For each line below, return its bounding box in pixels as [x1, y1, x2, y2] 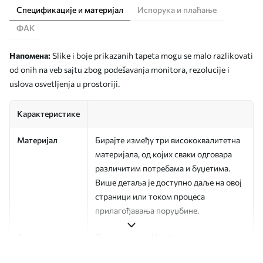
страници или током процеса [95, 191, 205, 201]
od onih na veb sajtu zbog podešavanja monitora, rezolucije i [9, 65, 230, 75]
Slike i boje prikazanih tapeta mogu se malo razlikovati [50, 50, 253, 60]
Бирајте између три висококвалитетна [95, 135, 240, 145]
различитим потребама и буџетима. [95, 163, 230, 173]
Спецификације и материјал [16, 5, 123, 15]
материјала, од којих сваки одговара [95, 149, 232, 159]
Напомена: [9, 50, 50, 60]
